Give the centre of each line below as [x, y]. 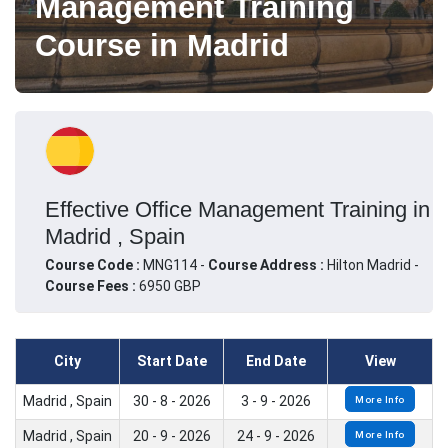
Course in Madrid [162, 45]
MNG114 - [175, 264]
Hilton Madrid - [373, 264]
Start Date [171, 361]
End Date [275, 361]
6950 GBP [168, 285]
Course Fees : [90, 285]
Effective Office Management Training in [237, 209]
